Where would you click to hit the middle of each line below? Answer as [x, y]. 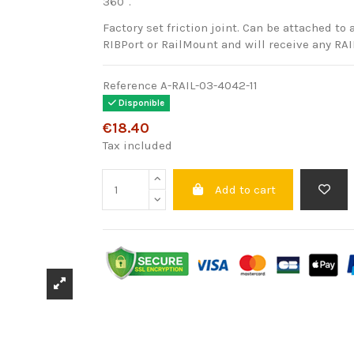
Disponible [141, 103]
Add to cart [245, 190]
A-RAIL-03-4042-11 [209, 85]
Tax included [137, 145]
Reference [130, 85]
